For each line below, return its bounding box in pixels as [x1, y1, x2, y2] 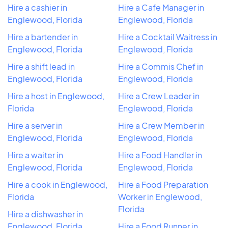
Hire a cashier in [8, 2, 67, 13]
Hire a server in [8, 120, 63, 131]
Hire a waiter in [8, 149, 63, 160]
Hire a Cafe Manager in [118, 2, 204, 13]
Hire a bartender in [8, 31, 78, 42]
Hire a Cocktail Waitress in [118, 31, 217, 42]
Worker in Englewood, [118, 191, 202, 202]
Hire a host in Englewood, [8, 90, 104, 101]
